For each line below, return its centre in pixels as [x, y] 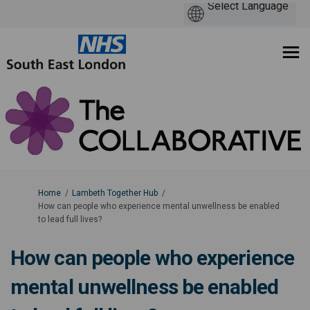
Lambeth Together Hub [115, 193]
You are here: [35, 192]
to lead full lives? [70, 219]
